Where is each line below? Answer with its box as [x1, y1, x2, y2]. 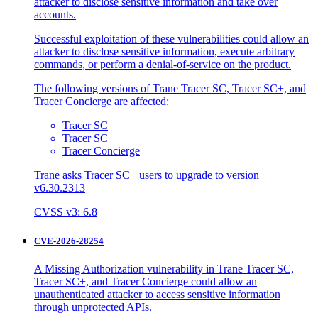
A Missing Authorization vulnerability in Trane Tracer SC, [34, 263, 294, 275]
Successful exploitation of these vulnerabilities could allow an [34, 32, 309, 45]
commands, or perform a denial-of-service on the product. [34, 57, 291, 70]
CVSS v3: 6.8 [34, 205, 97, 218]
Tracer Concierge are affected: [34, 94, 169, 107]
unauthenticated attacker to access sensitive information [34, 288, 280, 301]
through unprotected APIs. [34, 301, 152, 314]
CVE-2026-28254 [34, 236, 104, 247]
